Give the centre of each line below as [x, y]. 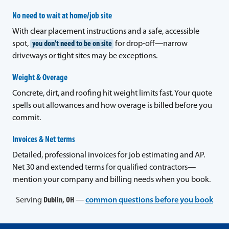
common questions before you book [149, 201]
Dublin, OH [59, 201]
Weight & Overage [40, 78]
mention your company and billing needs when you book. [111, 180]
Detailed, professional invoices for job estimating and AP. [109, 155]
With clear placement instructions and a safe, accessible [106, 31]
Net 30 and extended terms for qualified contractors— [104, 167]
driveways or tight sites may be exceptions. [85, 56]
